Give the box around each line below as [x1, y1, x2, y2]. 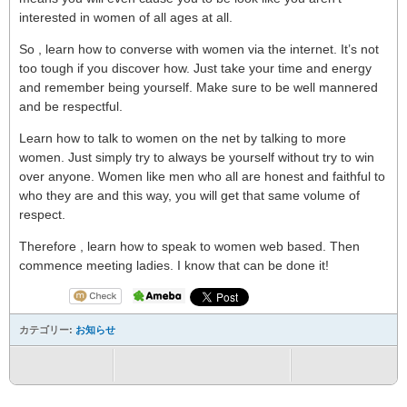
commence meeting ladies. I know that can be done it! [19, 258, 329, 273]
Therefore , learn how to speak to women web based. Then [19, 239, 360, 253]
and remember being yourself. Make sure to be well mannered [19, 80, 378, 94]
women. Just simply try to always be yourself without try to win [19, 150, 374, 164]
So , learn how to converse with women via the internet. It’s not [19, 42, 379, 56]
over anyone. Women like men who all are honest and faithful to [19, 169, 385, 184]
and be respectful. [19, 99, 123, 114]
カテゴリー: [19, 324, 75, 335]
